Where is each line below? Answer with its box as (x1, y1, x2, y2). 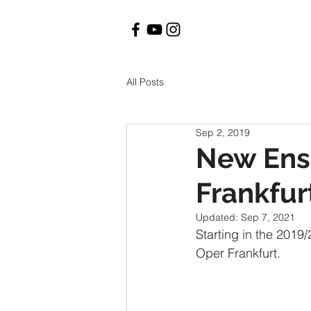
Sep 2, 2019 (196, 126, 250, 139)
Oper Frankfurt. (196, 245, 280, 261)
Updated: (196, 211, 241, 224)
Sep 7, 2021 (241, 211, 295, 224)
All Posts (126, 76, 164, 88)
